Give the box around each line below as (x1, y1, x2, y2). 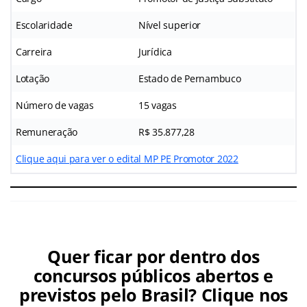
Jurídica (138, 45, 172, 58)
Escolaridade (16, 18, 73, 32)
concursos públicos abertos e (33, 263, 274, 287)
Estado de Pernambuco (138, 71, 241, 85)
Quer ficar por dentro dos (47, 244, 260, 268)
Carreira (16, 45, 52, 58)
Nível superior (138, 18, 201, 32)
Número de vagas (16, 98, 94, 112)
